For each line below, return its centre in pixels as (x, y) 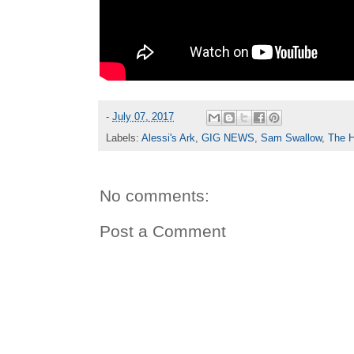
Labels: (124, 138)
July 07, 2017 (143, 117)
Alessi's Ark (168, 138)
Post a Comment (163, 231)
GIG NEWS (228, 138)
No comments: (154, 195)
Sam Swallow (291, 138)
